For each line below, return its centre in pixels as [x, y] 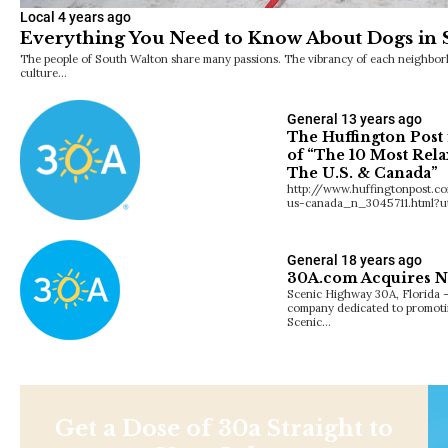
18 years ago [381, 259]
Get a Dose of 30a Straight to [224, 428]
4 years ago [94, 16]
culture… [43, 72]
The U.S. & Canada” [362, 172]
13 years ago [381, 118]
